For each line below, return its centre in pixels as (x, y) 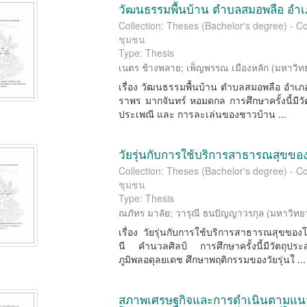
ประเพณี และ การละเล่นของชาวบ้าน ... (203, 114)
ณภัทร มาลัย (145, 213)
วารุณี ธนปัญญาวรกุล (220, 213)
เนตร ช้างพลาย (150, 67)
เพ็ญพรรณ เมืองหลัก (228, 67)
